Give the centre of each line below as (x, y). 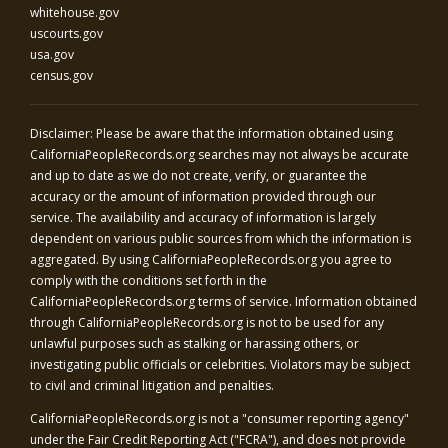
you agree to (356, 259)
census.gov (61, 75)
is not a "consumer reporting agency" (302, 418)
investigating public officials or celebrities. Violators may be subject (220, 364)
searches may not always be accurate (302, 154)
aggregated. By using (91, 259)
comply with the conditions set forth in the (148, 280)
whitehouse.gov (74, 12)
